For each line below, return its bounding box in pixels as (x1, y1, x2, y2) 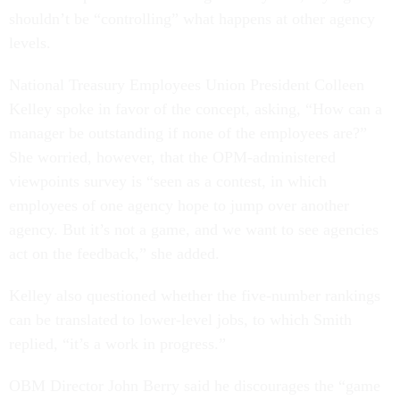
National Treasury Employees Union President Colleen (9, 76, 364, 94)
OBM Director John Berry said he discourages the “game (9, 377, 380, 395)
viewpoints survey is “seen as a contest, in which (9, 172, 327, 190)
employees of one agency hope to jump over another (9, 196, 349, 214)
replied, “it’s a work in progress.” (9, 335, 226, 353)
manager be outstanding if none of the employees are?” (9, 124, 367, 142)
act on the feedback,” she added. (9, 245, 220, 262)
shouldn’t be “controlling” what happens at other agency (9, 10, 375, 28)
